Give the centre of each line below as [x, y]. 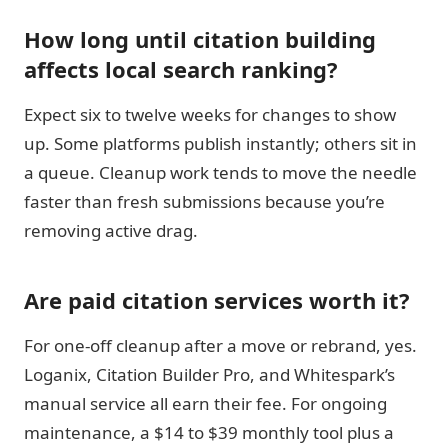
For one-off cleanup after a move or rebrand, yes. [220, 345]
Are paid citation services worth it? [217, 300]
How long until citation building [200, 39]
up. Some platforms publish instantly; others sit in [220, 143]
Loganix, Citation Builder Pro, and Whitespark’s [209, 374]
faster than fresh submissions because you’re [204, 201]
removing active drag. [111, 230]
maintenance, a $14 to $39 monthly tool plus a [209, 432]
